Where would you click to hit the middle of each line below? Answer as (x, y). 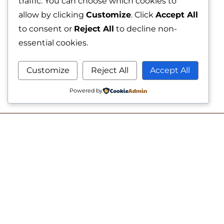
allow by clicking (52, 15)
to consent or (46, 29)
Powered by (86, 90)
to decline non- (145, 29)
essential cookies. (53, 43)
